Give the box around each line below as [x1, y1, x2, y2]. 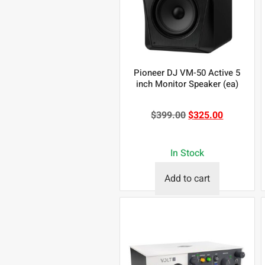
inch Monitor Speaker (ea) [135, 77, 238, 91]
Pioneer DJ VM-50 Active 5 [134, 66, 241, 80]
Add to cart [164, 172, 210, 186]
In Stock [170, 146, 204, 161]
